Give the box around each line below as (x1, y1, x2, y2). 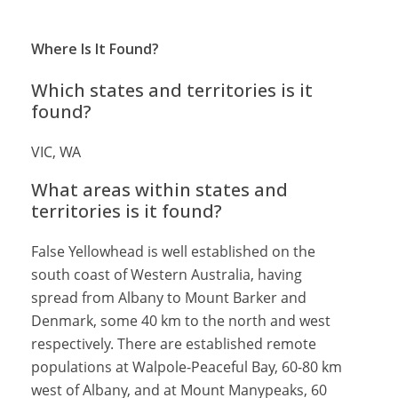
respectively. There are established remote (31, 334, 316, 354)
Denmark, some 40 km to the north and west (31, 311, 330, 330)
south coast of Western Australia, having (31, 265, 302, 284)
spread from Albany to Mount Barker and (31, 288, 306, 307)
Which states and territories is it (31, 78, 313, 102)
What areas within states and (31, 178, 288, 202)
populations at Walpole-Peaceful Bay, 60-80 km (31, 357, 342, 377)
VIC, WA (31, 142, 81, 162)
